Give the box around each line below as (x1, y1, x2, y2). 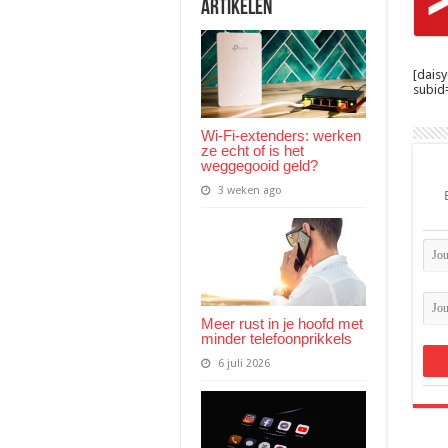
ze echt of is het (200, 141, 304, 159)
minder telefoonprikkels (200, 329, 352, 347)
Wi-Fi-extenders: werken (200, 126, 361, 144)
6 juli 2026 (217, 356, 270, 370)
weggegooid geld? (200, 156, 318, 174)
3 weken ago (217, 183, 282, 197)
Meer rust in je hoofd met (200, 314, 363, 332)
